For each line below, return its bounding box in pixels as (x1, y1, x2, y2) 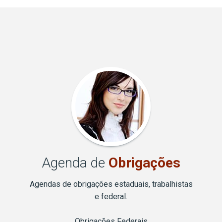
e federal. (95, 192, 127, 202)
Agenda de (42, 155, 109, 171)
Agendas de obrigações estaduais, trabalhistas (29, 179, 193, 189)
